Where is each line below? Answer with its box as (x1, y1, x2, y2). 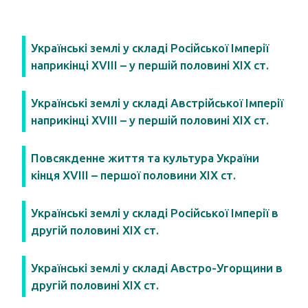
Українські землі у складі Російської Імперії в (31, 206, 278, 219)
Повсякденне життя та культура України (31, 151, 259, 164)
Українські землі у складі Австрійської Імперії (31, 96, 283, 109)
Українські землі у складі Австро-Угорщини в (31, 261, 283, 274)
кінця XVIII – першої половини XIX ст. (31, 168, 236, 181)
